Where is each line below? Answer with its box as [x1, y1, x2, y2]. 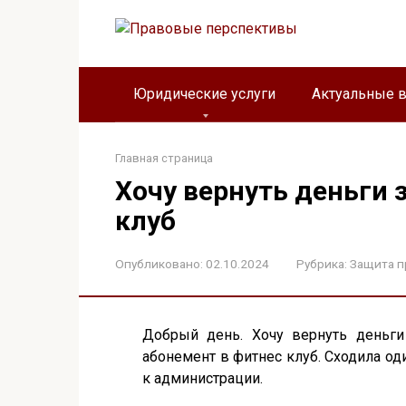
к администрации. [142, 370, 263, 387]
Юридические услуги [133, 85, 275, 102]
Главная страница [115, 151, 213, 165]
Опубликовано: [115, 256, 203, 271]
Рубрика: [296, 256, 347, 271]
